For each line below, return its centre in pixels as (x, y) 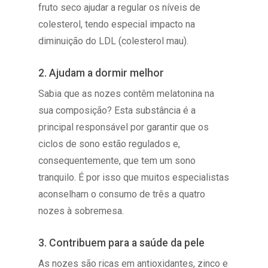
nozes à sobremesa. (81, 211)
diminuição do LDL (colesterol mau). (114, 41)
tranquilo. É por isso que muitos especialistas (134, 177)
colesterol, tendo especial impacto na (117, 24)
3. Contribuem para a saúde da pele (122, 243)
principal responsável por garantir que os (124, 127)
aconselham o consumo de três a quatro (122, 194)
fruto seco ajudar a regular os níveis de (120, 7)
